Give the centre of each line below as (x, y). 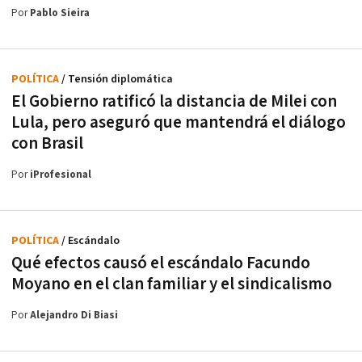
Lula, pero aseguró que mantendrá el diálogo (179, 123)
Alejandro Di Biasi (74, 316)
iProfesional (61, 175)
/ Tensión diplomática (117, 80)
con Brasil (47, 144)
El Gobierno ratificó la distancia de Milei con (174, 102)
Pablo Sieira (60, 14)
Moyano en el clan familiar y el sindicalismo (172, 284)
